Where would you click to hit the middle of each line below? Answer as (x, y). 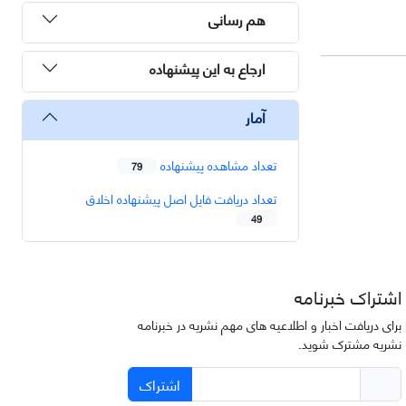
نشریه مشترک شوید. (349, 343)
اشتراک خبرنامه (348, 295)
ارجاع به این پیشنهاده (208, 68)
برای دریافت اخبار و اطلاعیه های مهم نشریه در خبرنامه (269, 324)
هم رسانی (237, 19)
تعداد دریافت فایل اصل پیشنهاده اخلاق (181, 198)
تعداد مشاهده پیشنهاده (217, 164)
